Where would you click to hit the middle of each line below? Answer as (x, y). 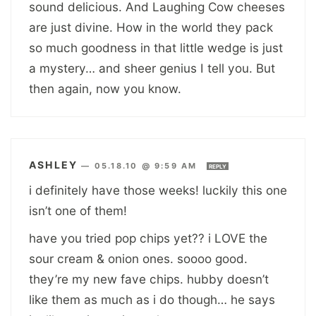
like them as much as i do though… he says (152, 299)
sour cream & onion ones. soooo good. (138, 258)
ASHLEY (54, 164)
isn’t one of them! (78, 210)
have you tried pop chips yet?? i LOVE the (148, 238)
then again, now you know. (105, 88)
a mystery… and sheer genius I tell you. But (152, 68)
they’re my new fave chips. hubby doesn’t (149, 279)
